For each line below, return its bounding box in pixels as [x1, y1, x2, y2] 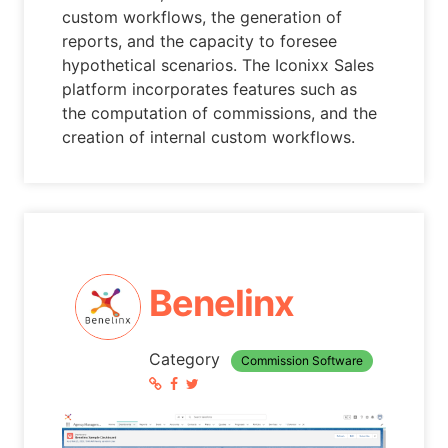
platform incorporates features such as [62, 78, 358, 99]
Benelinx [148, 280, 294, 325]
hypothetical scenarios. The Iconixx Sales [62, 54, 375, 75]
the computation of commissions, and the [62, 102, 378, 123]
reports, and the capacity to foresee [62, 30, 338, 51]
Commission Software [240, 352, 363, 368]
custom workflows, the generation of [62, 6, 343, 27]
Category [148, 348, 225, 369]
